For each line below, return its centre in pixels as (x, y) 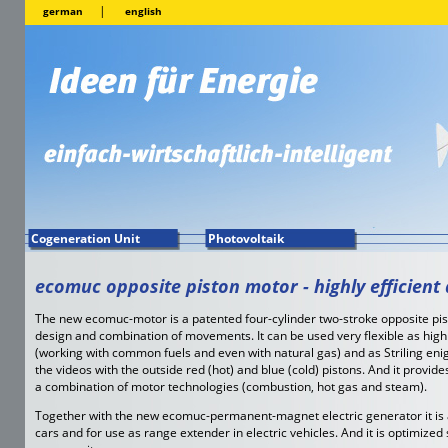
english (143, 11)
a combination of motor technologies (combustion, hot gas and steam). (231, 387)
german (63, 11)
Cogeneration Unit (85, 238)
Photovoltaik (246, 238)
